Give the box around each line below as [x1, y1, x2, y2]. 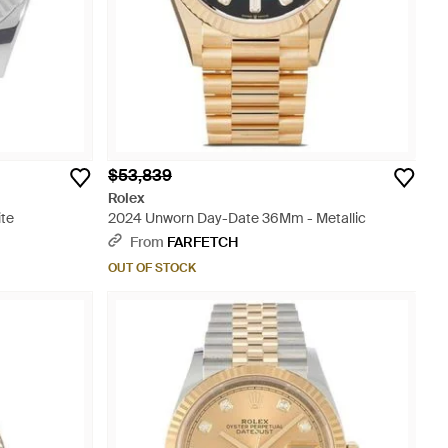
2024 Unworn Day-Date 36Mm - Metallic [108, 209, 366, 227]
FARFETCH [167, 233, 238, 251]
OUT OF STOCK [108, 260, 196, 276]
